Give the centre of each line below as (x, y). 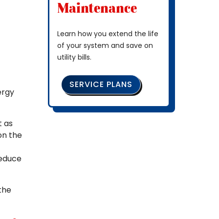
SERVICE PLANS (101, 84)
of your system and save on (105, 45)
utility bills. (74, 57)
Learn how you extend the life (108, 33)
